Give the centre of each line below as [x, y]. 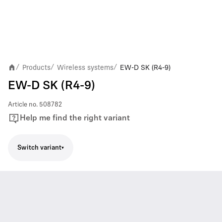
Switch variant [39, 148]
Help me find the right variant [75, 118]
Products [36, 67]
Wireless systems [85, 67]
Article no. [23, 105]
